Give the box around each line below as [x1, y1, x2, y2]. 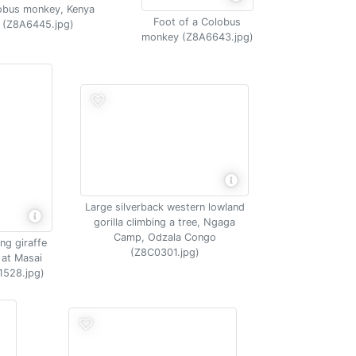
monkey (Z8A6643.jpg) [141, 31, 253, 43]
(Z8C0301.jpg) [130, 246, 199, 258]
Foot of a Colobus [153, 16, 242, 28]
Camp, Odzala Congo [113, 231, 216, 243]
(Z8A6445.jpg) [2, 17, 74, 30]
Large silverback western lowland [84, 201, 245, 213]
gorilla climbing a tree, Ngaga [94, 216, 236, 228]
